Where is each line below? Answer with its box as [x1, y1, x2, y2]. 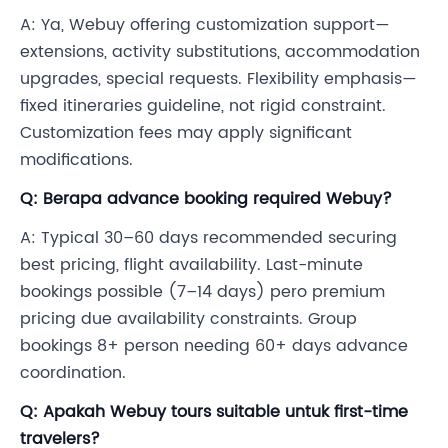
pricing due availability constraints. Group [20, 306, 357, 333]
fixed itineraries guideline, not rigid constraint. [20, 93, 386, 120]
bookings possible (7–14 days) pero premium [20, 279, 385, 306]
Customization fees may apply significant [20, 120, 352, 147]
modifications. [20, 147, 133, 174]
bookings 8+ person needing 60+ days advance [20, 333, 408, 360]
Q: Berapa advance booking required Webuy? [20, 186, 392, 213]
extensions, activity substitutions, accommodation [20, 39, 420, 66]
